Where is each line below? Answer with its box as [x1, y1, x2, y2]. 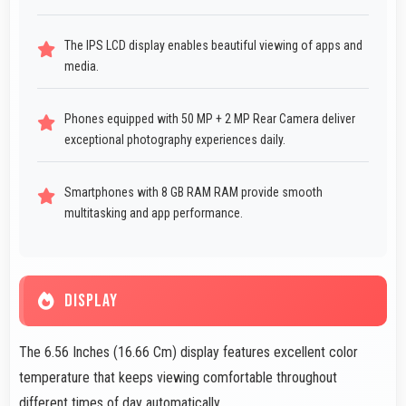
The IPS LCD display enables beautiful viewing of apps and [64, 38, 362, 53]
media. [64, 59, 99, 74]
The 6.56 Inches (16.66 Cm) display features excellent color [19, 343, 358, 362]
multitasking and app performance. [64, 206, 243, 221]
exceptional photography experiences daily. [64, 132, 285, 148]
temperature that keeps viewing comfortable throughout [19, 369, 337, 387]
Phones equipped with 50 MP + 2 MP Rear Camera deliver [64, 111, 355, 127]
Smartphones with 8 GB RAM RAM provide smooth [64, 185, 323, 200]
